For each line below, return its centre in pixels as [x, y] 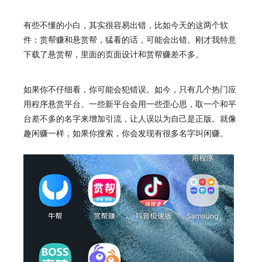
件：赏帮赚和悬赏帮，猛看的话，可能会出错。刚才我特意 [130, 39]
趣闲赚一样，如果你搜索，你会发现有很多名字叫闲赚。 [126, 133]
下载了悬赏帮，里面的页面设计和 [85, 54]
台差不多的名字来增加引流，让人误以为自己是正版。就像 [130, 118]
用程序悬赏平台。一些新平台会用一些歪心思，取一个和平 [130, 104]
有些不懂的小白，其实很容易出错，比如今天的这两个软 [126, 25]
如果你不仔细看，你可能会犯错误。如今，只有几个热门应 [130, 89]
